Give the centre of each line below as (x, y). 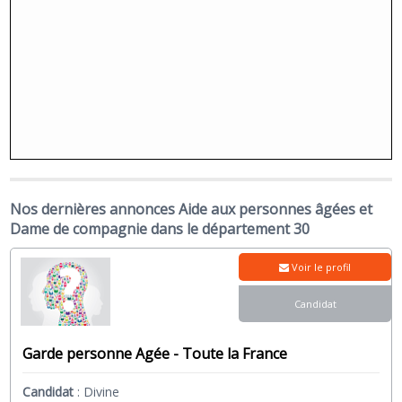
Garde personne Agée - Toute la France (155, 353)
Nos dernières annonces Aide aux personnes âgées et (192, 210)
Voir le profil (320, 267)
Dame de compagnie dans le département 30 (160, 229)
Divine (102, 391)
